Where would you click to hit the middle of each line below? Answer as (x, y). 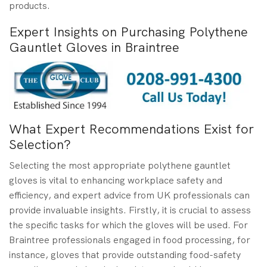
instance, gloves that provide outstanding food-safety (125, 255)
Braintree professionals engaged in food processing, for (130, 240)
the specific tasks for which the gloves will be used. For (128, 225)
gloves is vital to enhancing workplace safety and (116, 181)
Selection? (40, 145)
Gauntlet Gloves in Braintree (94, 47)
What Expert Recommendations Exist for (131, 129)
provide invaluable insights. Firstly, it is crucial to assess (130, 210)
